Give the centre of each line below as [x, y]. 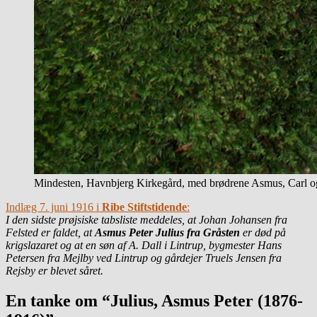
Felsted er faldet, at [50, 232]
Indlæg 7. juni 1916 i [54, 207]
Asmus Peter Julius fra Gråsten [167, 232]
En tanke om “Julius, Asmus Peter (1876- [154, 300]
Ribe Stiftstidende [144, 207]
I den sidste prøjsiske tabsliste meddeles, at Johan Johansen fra [146, 219]
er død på [263, 232]
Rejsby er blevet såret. [54, 270]
